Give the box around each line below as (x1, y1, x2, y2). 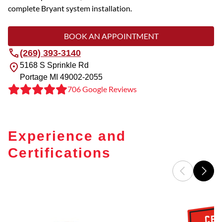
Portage (20, 73, 48, 82)
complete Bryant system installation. (8, 3, 132, 13)
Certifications (8, 144, 111, 161)
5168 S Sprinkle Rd (20, 61, 89, 70)
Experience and (8, 127, 126, 144)
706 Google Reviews (67, 84, 137, 94)
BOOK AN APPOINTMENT (63, 31, 159, 41)
